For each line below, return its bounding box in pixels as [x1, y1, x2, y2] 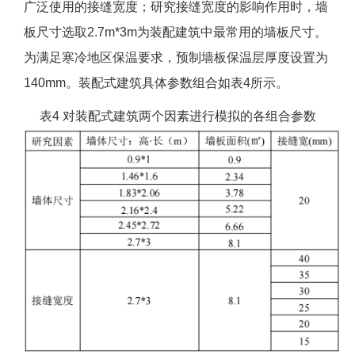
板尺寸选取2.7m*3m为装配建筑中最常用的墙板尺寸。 [24, 25, 327, 40]
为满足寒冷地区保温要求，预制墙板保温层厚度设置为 [24, 51, 328, 65]
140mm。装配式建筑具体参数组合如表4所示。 [24, 76, 288, 90]
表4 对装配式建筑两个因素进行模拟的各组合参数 [39, 109, 316, 124]
